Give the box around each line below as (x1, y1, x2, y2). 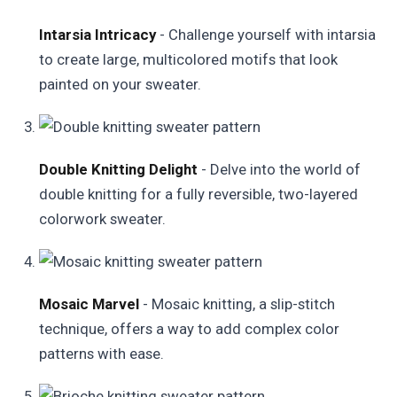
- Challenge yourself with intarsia (156, 26, 376, 43)
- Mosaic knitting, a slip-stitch (139, 295, 335, 313)
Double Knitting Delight (39, 160, 198, 178)
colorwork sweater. (39, 210, 166, 228)
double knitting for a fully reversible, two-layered (39, 185, 358, 203)
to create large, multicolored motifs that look (39, 51, 338, 68)
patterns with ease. (39, 345, 164, 362)
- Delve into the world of (198, 160, 361, 178)
